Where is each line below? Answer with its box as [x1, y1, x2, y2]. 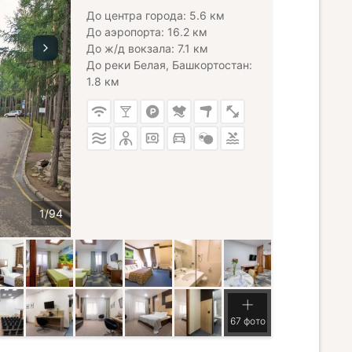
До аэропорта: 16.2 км [86, 25, 207, 38]
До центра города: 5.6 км [86, 9, 225, 22]
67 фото [229, 315, 266, 327]
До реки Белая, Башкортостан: [86, 58, 252, 71]
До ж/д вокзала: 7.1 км [86, 42, 208, 55]
